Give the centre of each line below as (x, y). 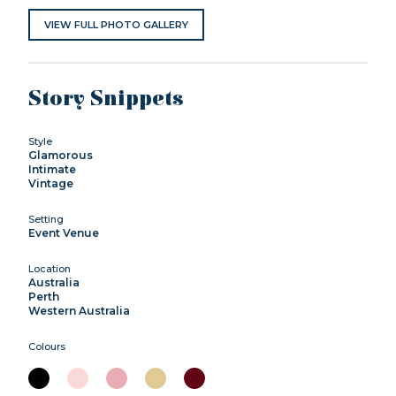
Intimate (52, 169)
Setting (46, 219)
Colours (47, 346)
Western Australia (79, 310)
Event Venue (64, 232)
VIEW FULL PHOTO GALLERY (116, 24)
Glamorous (61, 155)
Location (49, 268)
